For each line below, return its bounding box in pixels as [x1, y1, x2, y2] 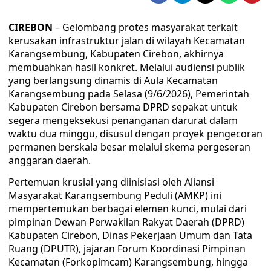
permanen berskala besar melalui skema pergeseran [8, 140, 250, 154]
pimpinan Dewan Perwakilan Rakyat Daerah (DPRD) [8, 215, 244, 229]
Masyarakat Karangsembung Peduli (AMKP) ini [8, 189, 221, 202]
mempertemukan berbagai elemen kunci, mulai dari [8, 202, 247, 215]
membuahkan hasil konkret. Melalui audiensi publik [8, 60, 245, 74]
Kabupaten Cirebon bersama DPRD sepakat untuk [8, 100, 238, 114]
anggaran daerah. [8, 154, 91, 167]
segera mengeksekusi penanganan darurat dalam [8, 114, 238, 127]
